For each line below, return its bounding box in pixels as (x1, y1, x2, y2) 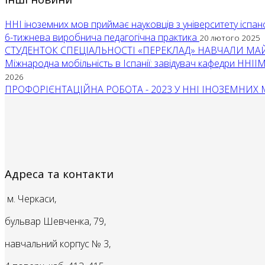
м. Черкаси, (5, 192, 56, 205)
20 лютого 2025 (199, 33, 260, 44)
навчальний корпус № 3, (5, 237, 111, 250)
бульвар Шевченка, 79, (5, 214, 106, 228)
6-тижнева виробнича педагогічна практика (5, 31, 199, 44)
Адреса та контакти (5, 166, 114, 181)
